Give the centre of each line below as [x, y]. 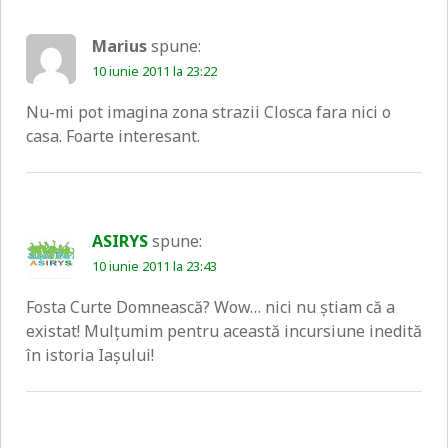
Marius [119, 45]
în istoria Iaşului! [90, 354]
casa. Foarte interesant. [113, 135]
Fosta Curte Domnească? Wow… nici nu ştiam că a [210, 306]
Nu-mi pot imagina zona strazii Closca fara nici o [208, 111]
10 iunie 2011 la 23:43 [154, 265]
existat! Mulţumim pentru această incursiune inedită [224, 330]
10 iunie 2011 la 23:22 [154, 70]
